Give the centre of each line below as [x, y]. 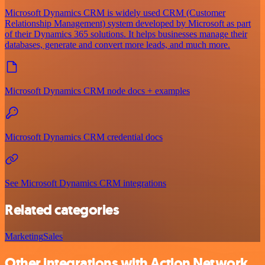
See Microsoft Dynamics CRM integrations [85, 183]
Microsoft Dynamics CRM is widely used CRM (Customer [115, 13]
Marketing [24, 236]
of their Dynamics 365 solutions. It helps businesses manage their [126, 34]
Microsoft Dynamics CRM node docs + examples [97, 91]
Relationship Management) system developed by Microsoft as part [128, 24]
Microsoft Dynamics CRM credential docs [84, 137]
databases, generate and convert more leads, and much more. [117, 45]
